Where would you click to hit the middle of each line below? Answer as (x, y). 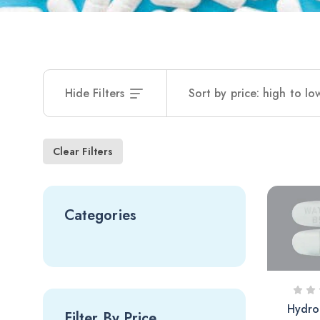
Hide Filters (95, 93)
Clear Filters (83, 151)
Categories (100, 215)
